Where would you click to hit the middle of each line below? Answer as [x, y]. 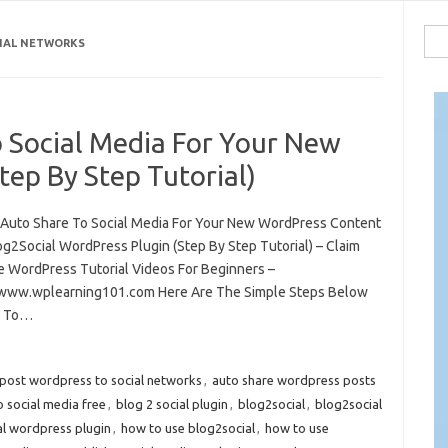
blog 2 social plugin [171, 403]
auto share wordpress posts [293, 379]
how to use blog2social [187, 427]
